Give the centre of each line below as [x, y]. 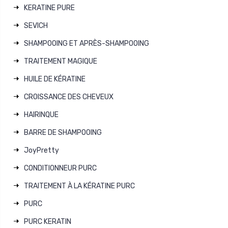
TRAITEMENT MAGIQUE [61, 61]
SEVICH [36, 25]
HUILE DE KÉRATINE [55, 79]
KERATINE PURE [49, 8]
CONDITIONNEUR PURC [60, 168]
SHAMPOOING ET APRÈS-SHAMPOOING [87, 43]
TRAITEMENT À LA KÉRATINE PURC [79, 186]
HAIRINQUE [41, 115]
